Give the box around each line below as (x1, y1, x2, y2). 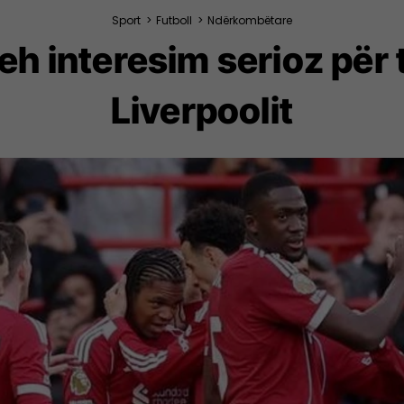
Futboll (156, 13, 192, 28)
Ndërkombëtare (207, 13, 292, 28)
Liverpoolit (110, 88, 294, 133)
